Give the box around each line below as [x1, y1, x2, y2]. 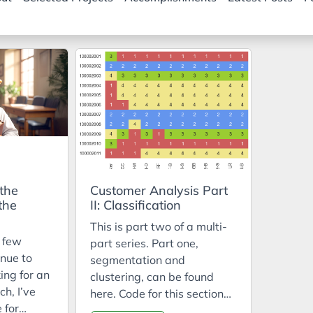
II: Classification [89, 197, 181, 213]
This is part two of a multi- [89, 219, 227, 233]
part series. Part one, [89, 236, 198, 250]
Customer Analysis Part [89, 182, 228, 198]
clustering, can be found [89, 270, 214, 284]
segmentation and [89, 253, 185, 267]
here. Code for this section [89, 286, 224, 300]
